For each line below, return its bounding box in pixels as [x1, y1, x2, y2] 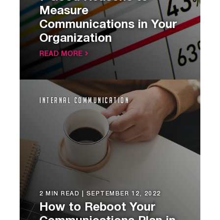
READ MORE [39, 51, 82, 58]
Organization [39, 33, 112, 45]
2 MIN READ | [39, 191, 86, 197]
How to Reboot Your [39, 202, 155, 214]
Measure [39, 6, 88, 17]
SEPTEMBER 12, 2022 [86, 191, 161, 197]
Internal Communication [39, 96, 129, 105]
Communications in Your [39, 20, 177, 31]
